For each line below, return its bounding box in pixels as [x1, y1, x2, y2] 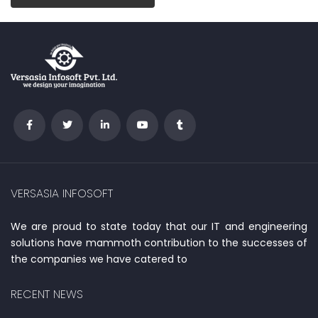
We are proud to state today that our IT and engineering [11, 219, 307, 234]
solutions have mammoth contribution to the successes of [11, 235, 307, 250]
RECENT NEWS [11, 285, 83, 302]
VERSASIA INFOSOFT [11, 185, 113, 202]
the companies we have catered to [11, 251, 187, 266]
